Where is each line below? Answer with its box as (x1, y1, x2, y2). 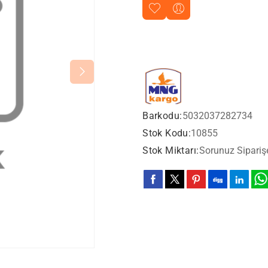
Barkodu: (142, 110, 182, 121)
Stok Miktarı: (142, 145, 199, 156)
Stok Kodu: (142, 127, 191, 139)
